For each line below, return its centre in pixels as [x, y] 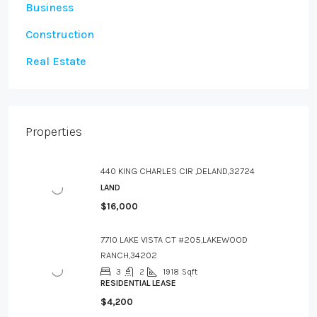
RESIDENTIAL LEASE [138, 283]
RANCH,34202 [129, 255]
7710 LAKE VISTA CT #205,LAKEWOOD [174, 240]
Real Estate [56, 62]
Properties [54, 132]
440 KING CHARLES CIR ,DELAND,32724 [178, 171]
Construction [60, 35]
